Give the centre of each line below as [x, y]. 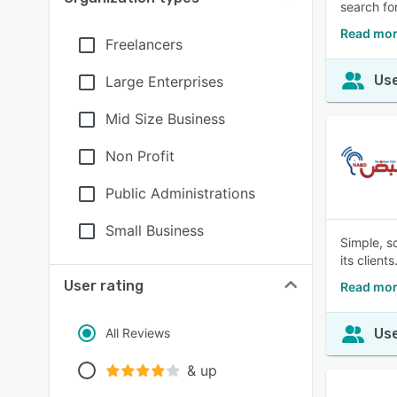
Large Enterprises [164, 82]
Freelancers [144, 44]
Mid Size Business [165, 119]
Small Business [155, 230]
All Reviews [138, 333]
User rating [104, 286]
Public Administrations [180, 193]
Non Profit [140, 156]
